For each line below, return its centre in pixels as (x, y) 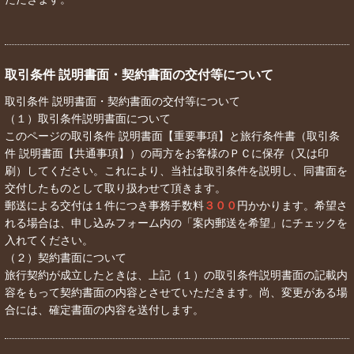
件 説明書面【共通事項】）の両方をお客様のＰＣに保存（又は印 (167, 154)
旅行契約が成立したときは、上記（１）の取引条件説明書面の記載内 (176, 275)
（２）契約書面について (66, 258)
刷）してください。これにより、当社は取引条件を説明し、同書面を (176, 171)
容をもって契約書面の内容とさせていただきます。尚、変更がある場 (176, 293)
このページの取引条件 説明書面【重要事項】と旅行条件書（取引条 (172, 136)
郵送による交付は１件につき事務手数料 (104, 206)
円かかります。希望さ (292, 206)
